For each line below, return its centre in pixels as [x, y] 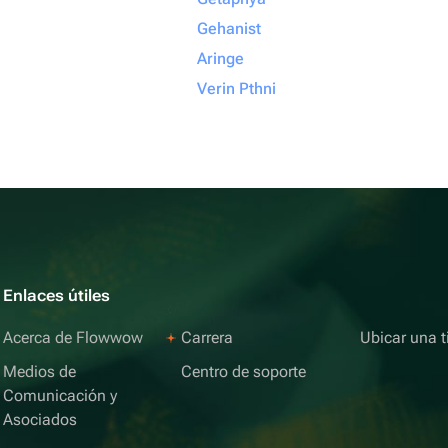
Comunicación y [60, 395]
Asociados [40, 419]
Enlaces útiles [57, 295]
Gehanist [229, 28]
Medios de [40, 371]
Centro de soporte [244, 371]
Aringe [220, 58]
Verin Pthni [236, 88]
